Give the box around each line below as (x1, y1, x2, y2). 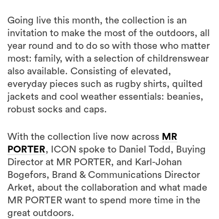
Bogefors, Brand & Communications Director (7, 170, 200, 180)
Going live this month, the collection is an (7, 16, 187, 26)
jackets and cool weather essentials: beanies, (7, 92, 203, 102)
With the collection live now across (7, 132, 162, 142)
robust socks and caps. (7, 105, 107, 115)
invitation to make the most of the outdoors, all (7, 28, 210, 39)
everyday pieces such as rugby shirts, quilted (7, 79, 203, 89)
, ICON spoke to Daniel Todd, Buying (45, 145, 206, 155)
